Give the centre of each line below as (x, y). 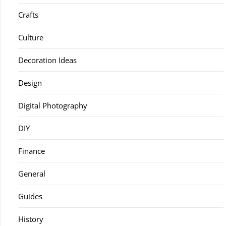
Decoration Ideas (47, 60)
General (32, 174)
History (31, 219)
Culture (31, 37)
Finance (32, 151)
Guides (30, 196)
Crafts (28, 15)
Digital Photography (53, 105)
